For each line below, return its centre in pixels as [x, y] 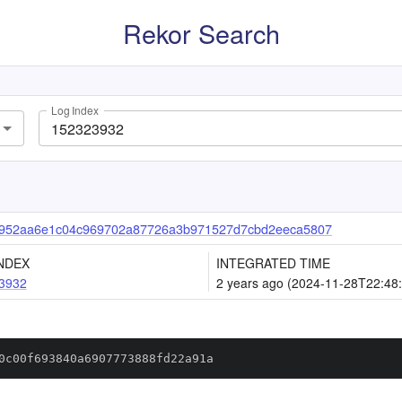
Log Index [75, 110]
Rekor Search [201, 33]
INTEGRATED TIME [273, 263]
